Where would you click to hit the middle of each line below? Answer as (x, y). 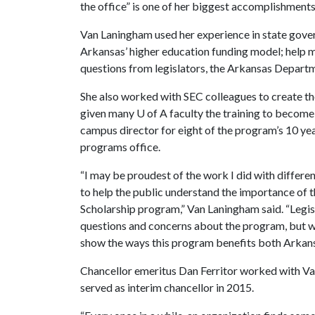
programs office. (122, 147)
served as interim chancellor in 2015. (167, 287)
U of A (152, 113)
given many (108, 113)
